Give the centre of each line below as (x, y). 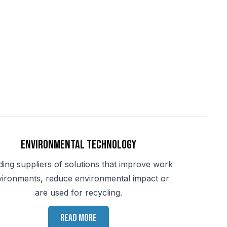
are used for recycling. (79, 193)
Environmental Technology (79, 145)
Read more (79, 218)
